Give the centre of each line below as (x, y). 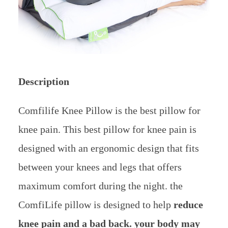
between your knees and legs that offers (100, 167)
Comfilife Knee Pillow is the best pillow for (109, 110)
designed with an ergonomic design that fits (108, 148)
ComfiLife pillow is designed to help (96, 204)
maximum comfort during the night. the (100, 186)
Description (44, 81)
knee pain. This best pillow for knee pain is (107, 129)
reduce (188, 204)
